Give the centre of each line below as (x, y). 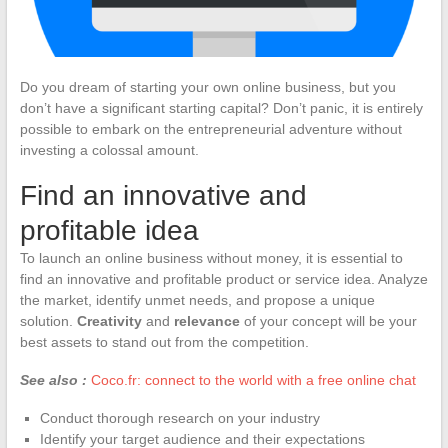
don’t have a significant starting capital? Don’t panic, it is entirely (221, 107)
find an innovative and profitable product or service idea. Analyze (223, 278)
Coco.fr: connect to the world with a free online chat (253, 379)
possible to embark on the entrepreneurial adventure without (210, 128)
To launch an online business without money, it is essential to (211, 257)
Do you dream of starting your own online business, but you (207, 86)
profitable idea (109, 230)
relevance (206, 320)
